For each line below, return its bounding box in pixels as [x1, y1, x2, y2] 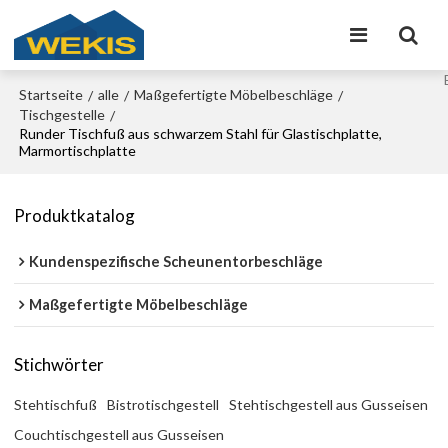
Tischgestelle [19, 106, 106, 123]
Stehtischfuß [14, 395, 98, 413]
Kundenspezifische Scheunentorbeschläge [29, 253, 324, 271]
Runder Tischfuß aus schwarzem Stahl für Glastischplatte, [19, 125, 383, 142]
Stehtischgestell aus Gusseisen [229, 395, 429, 413]
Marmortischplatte [19, 142, 137, 159]
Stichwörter [14, 353, 105, 375]
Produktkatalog [14, 204, 136, 226]
